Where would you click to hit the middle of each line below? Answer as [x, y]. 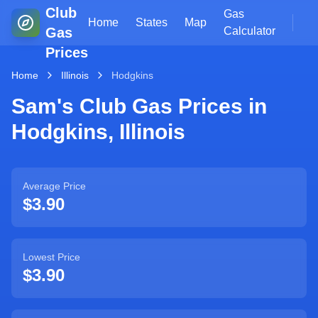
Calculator [250, 31]
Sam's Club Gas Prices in [139, 106]
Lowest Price [51, 257]
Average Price [54, 186]
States [152, 22]
